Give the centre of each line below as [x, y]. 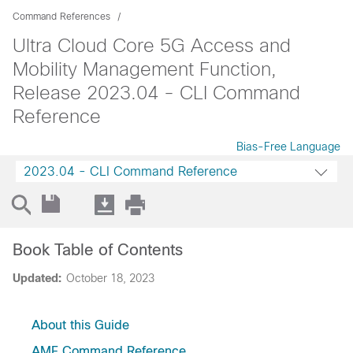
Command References [61, 17]
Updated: [37, 278]
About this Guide [80, 325]
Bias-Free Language [288, 147]
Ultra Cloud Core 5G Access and [152, 45]
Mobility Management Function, [145, 69]
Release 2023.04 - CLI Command [156, 93]
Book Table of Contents [98, 250]
